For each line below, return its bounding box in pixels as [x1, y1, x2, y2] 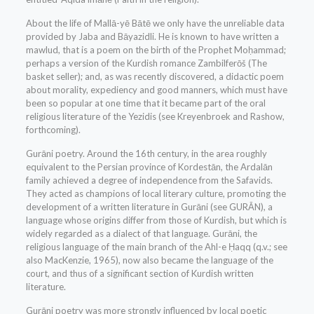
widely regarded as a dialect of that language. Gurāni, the [25, 228, 257, 240]
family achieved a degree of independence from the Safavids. [25, 175, 273, 186]
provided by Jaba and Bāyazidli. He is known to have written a [25, 31, 279, 43]
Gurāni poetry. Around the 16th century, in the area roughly [25, 148, 267, 160]
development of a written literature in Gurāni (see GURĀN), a [25, 201, 273, 213]
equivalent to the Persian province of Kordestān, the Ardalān [25, 161, 273, 173]
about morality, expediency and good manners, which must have [25, 84, 287, 96]
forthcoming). [25, 124, 81, 136]
